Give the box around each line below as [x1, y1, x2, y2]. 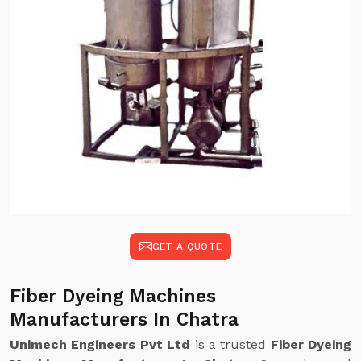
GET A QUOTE [151, 241, 222, 252]
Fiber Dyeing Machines [10, 285, 216, 307]
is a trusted [190, 337, 271, 352]
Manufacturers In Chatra [10, 309, 239, 330]
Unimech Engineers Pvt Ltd [10, 337, 191, 352]
